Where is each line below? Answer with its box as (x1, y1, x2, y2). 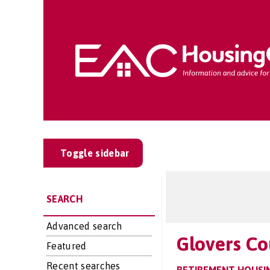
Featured (46, 240, 87, 251)
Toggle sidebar (60, 148, 130, 159)
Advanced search (46, 221, 122, 231)
